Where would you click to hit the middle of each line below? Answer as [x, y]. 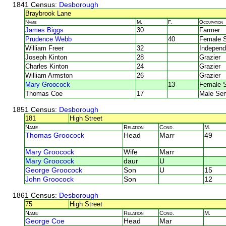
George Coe [45, 221]
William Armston [49, 75]
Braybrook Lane [48, 13]
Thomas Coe [44, 93]
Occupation [211, 22]
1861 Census [34, 195]
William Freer [44, 48]
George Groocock [54, 170]
